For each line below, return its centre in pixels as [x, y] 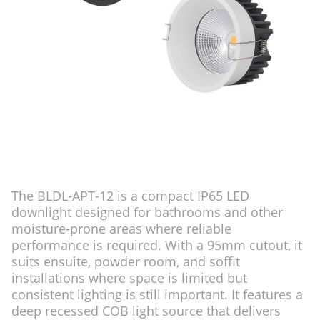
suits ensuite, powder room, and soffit [126, 262]
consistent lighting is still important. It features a [157, 295]
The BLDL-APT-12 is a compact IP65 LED [130, 196]
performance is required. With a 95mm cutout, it [157, 245]
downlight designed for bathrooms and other [147, 212]
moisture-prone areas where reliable [121, 229]
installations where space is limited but [129, 278]
